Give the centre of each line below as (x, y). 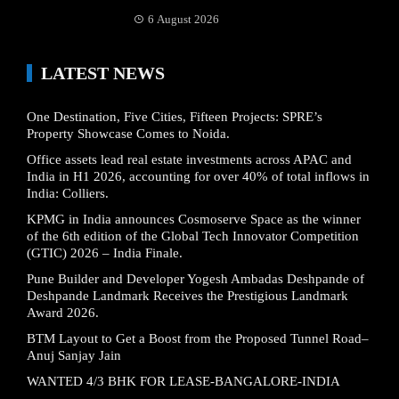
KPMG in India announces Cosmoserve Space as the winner (194, 219)
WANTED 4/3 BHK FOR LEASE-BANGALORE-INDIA (183, 381)
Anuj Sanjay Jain (74, 355)
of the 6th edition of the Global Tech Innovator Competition (193, 236)
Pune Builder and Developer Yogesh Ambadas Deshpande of (195, 278)
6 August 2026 (183, 19)
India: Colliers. (68, 193)
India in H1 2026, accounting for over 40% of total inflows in (198, 176)
